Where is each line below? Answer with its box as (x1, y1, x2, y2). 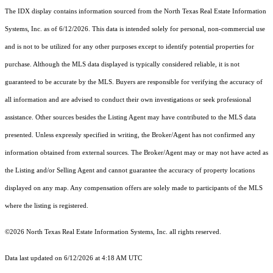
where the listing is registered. (5, 202, 88, 210)
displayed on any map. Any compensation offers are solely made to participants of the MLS (5, 185, 263, 192)
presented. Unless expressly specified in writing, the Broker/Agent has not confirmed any (5, 132, 255, 139)
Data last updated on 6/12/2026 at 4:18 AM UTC (5, 255, 142, 262)
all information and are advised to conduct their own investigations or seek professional (5, 96, 251, 104)
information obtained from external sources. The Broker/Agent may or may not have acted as (5, 149, 268, 157)
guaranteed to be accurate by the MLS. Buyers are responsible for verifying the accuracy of (5, 79, 263, 86)
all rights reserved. (168, 229, 221, 236)
